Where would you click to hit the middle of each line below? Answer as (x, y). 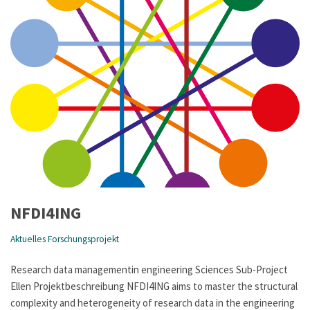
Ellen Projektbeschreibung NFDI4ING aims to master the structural (154, 286)
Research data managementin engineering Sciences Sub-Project (149, 269)
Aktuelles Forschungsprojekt (65, 239)
